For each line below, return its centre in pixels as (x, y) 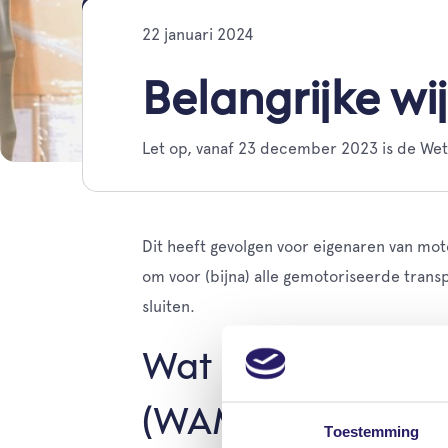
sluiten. (168, 306)
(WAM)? (207, 424)
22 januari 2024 (198, 34)
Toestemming (372, 431)
